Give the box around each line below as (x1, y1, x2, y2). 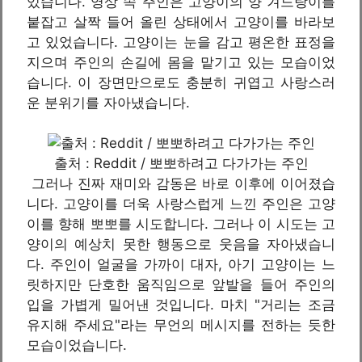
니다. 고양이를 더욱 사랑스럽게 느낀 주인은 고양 (27, 196, 335, 212)
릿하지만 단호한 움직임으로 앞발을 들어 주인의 (27, 276, 335, 293)
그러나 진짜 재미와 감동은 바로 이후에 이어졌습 (27, 175, 335, 192)
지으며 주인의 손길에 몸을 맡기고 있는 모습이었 (27, 53, 335, 70)
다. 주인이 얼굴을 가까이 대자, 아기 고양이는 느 (27, 256, 335, 272)
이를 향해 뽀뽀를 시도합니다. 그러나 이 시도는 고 (27, 216, 335, 232)
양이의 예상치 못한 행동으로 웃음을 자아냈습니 (27, 236, 335, 252)
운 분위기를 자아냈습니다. (27, 94, 190, 111)
